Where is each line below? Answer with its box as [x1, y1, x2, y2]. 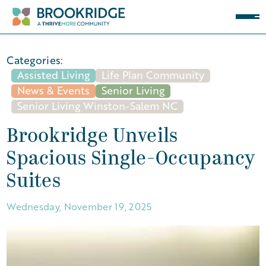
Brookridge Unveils [7, 128, 178, 147]
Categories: [7, 53, 64, 67]
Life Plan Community [102, 68, 205, 82]
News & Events [17, 83, 90, 97]
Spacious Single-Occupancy [7, 150, 255, 169]
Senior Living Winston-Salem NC [17, 99, 178, 113]
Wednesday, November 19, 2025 [7, 199, 152, 213]
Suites [7, 173, 61, 192]
